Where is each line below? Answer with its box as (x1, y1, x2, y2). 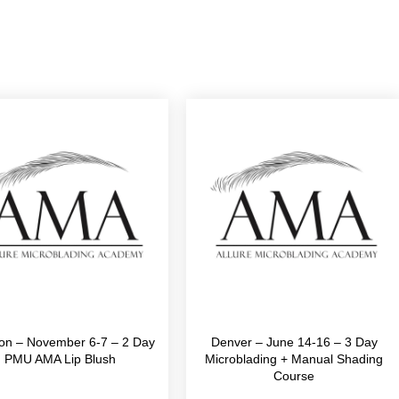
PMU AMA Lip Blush (4, 351, 117, 366)
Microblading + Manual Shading (205, 351, 384, 366)
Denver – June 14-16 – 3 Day (210, 334, 378, 349)
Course (273, 368, 315, 383)
